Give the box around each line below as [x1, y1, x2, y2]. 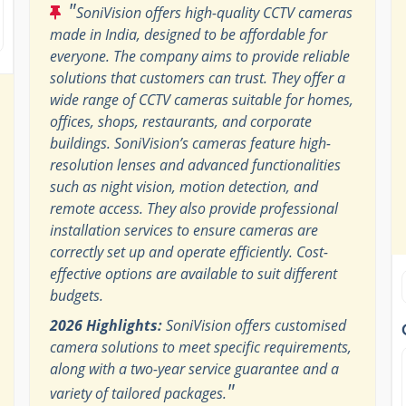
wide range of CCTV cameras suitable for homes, [49, 89, 353, 110]
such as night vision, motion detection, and [49, 176, 318, 197]
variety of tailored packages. [49, 382, 227, 403]
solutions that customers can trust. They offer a [49, 67, 345, 88]
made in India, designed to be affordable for [49, 24, 327, 44]
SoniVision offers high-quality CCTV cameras [75, 2, 353, 23]
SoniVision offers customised [161, 314, 346, 335]
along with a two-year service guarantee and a [49, 358, 339, 379]
